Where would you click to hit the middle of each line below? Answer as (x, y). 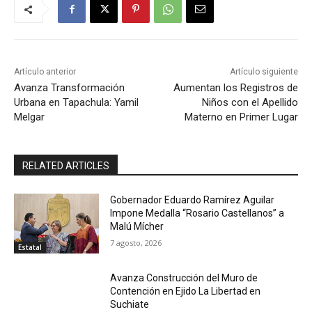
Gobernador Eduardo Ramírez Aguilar (193, 200)
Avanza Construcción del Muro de (184, 278)
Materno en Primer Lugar (241, 117)
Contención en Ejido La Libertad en (186, 291)
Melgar (29, 117)
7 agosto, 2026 (136, 243)
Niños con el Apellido (250, 103)
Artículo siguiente (264, 72)
